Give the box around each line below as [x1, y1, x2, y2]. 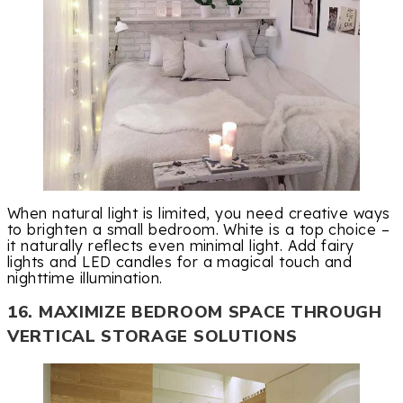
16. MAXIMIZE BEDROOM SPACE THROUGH [7, 300, 382, 325]
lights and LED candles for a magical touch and [7, 252, 353, 271]
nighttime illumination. [7, 268, 163, 287]
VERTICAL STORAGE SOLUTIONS [7, 325, 298, 349]
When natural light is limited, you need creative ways [7, 203, 390, 222]
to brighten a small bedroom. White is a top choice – [7, 219, 390, 238]
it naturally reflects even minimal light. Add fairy [7, 236, 354, 255]
